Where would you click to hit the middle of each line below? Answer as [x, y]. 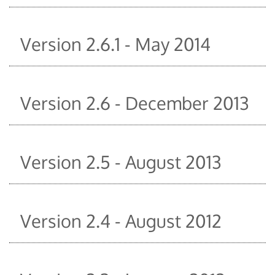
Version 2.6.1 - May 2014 [115, 44]
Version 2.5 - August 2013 [121, 161]
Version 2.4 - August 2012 [121, 220]
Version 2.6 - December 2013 [135, 103]
